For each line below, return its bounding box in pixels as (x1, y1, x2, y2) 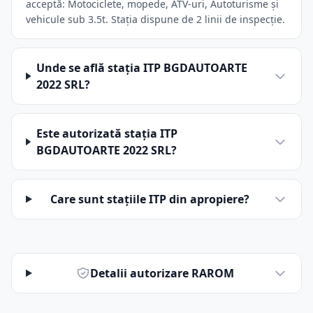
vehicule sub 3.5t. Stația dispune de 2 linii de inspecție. (26, 13, 285, 26)
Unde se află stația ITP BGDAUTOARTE (36, 60, 248, 75)
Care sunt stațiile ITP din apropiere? (50, 191, 249, 207)
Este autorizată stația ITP (36, 126, 177, 141)
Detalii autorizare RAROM (90, 265, 235, 281)
